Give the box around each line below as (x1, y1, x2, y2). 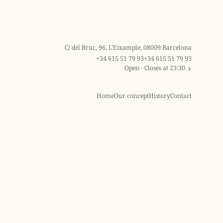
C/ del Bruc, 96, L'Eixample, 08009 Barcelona (65, 43, 192, 52)
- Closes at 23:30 (139, 64, 185, 73)
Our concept (114, 91, 149, 100)
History (149, 91, 171, 100)
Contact (170, 91, 192, 100)
